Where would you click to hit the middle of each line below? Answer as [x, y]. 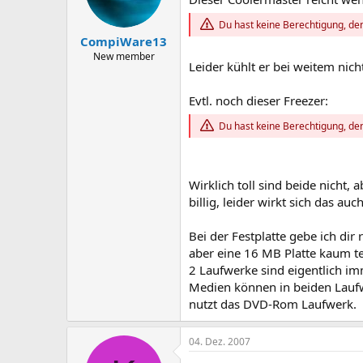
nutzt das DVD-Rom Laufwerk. [273, 304]
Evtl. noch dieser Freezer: [258, 100]
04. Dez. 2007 [220, 342]
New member [124, 57]
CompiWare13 [124, 42]
